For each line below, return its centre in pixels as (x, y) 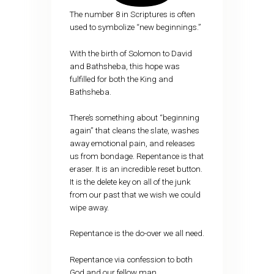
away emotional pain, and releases (132, 143)
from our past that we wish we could (135, 194)
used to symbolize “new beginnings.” (136, 28)
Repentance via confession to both (131, 259)
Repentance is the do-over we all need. (137, 234)
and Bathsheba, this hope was (124, 66)
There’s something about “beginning (134, 117)
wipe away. (90, 207)
